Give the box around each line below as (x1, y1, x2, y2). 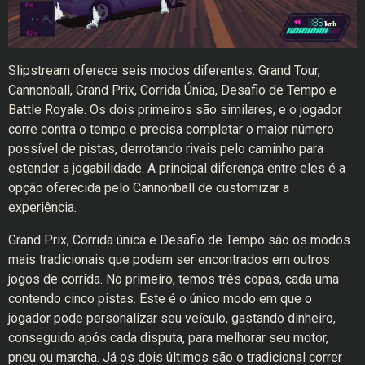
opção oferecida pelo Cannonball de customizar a (8, 179, 289, 196)
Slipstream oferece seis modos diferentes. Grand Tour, (8, 62, 320, 78)
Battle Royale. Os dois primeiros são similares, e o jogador (8, 101, 342, 117)
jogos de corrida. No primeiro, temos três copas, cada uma (8, 270, 339, 287)
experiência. (8, 199, 77, 215)
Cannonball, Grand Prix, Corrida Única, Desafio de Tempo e (8, 81, 336, 98)
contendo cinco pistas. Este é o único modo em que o (8, 290, 312, 306)
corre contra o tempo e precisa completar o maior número (8, 121, 334, 137)
